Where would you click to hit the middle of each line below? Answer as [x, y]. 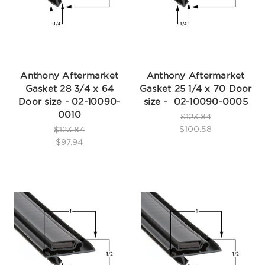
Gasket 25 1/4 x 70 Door [195, 88]
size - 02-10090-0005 [195, 101]
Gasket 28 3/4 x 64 [69, 88]
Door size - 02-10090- [70, 101]
